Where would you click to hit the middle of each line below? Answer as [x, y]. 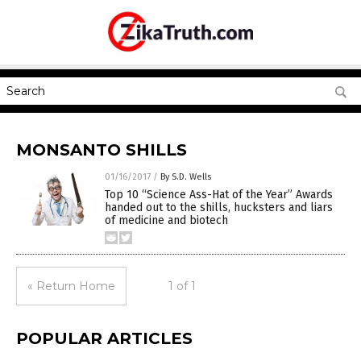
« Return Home [71, 286]
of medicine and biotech [166, 220]
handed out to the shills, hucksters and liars [219, 207]
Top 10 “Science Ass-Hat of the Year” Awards [219, 195]
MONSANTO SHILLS [102, 150]
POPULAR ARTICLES [104, 338]
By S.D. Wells [186, 177]
